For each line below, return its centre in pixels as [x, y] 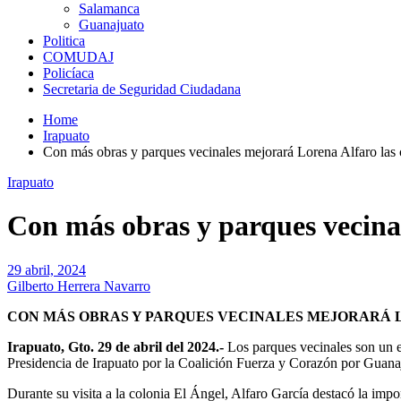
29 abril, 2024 [47, 269]
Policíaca [68, 73]
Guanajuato [111, 25]
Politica [64, 41]
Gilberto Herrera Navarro [79, 286]
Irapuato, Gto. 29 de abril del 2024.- [117, 346]
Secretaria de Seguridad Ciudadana [142, 89]
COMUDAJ [78, 57]
